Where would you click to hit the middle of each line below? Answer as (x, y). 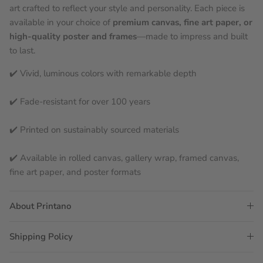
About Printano (40, 206)
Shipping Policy (41, 236)
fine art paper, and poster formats (75, 172)
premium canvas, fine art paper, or (183, 22)
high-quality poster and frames (73, 36)
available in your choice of (61, 22)
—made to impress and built (192, 36)
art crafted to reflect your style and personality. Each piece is (127, 8)
